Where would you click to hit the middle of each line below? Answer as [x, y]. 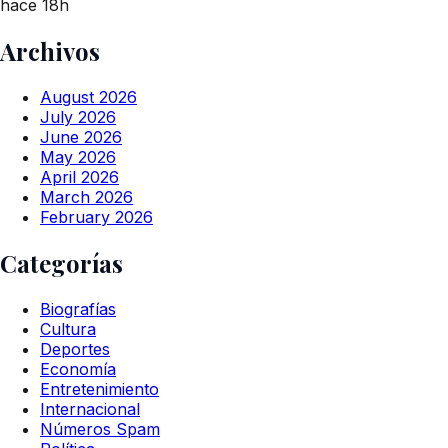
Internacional [90, 408]
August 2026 [88, 96]
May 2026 [78, 156]
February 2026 [96, 216]
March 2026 [86, 196]
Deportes [75, 348]
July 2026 [78, 116]
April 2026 [79, 176]
